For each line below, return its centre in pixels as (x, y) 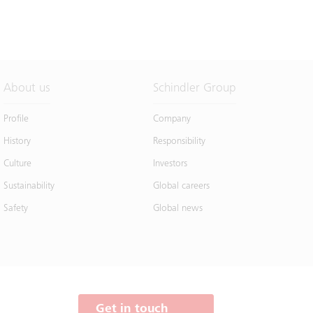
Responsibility (179, 141)
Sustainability (29, 186)
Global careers (181, 186)
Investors (170, 164)
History (17, 141)
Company (172, 119)
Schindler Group (194, 88)
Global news (177, 209)
